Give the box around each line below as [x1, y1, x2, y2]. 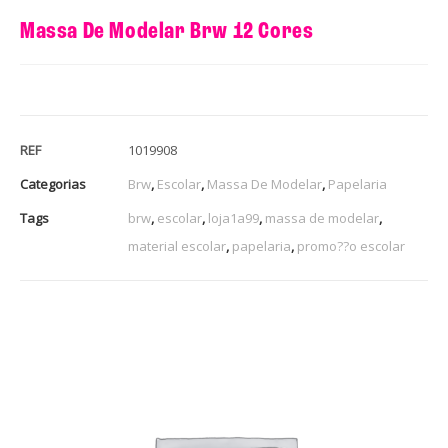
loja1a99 [208, 208, 259, 227]
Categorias [20, 174, 86, 193]
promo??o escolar [297, 236, 405, 255]
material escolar [128, 236, 226, 255]
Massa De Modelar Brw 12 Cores [20, 19, 314, 44]
